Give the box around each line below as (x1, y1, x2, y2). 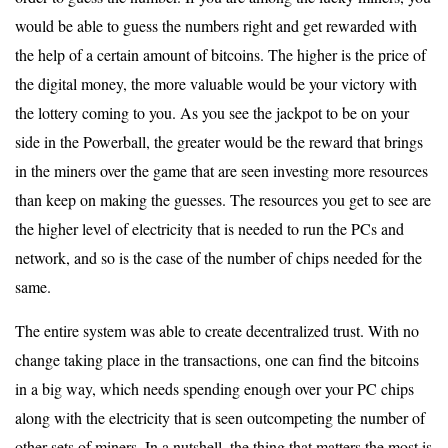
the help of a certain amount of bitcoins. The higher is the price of (15, 44, 426, 65)
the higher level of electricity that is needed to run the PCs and (15, 218, 404, 239)
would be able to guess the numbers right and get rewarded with (15, 15, 417, 36)
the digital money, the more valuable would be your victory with (15, 73, 417, 94)
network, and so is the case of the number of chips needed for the (15, 247, 422, 268)
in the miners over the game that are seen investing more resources (15, 160, 428, 181)
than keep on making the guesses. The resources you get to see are (15, 189, 431, 210)
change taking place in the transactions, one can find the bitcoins (15, 349, 419, 370)
